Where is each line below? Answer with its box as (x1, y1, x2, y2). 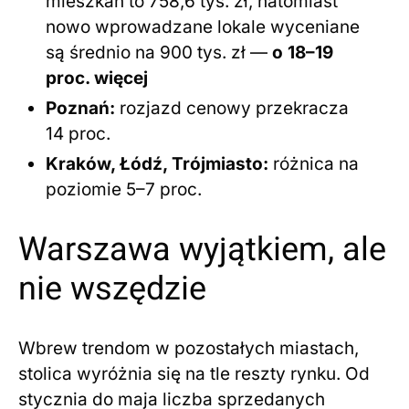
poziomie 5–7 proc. (46, 178, 202, 200)
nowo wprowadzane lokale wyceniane (46, 16, 360, 37)
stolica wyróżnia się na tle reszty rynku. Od (18, 362, 370, 384)
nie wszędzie (18, 264, 206, 313)
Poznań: (46, 97, 115, 119)
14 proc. (46, 122, 110, 144)
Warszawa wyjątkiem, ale (18, 225, 386, 274)
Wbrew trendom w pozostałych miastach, (18, 337, 359, 359)
